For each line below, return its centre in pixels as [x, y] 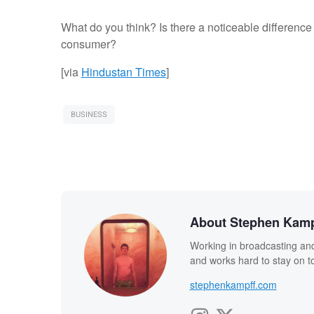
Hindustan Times [123, 72]
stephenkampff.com [233, 285]
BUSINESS [89, 115]
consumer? [88, 44]
